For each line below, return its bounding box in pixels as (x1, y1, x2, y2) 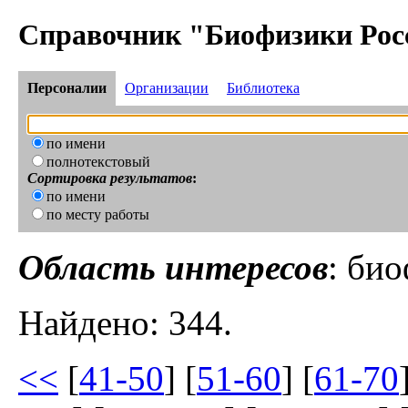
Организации (125, 80, 209, 97)
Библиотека (227, 80, 300, 97)
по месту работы (46, 207, 149, 223)
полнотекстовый (46, 154, 150, 170)
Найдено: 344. (18, 303, 232, 343)
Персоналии (27, 80, 107, 97)
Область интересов (18, 248, 328, 288)
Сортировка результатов (27, 170, 192, 187)
